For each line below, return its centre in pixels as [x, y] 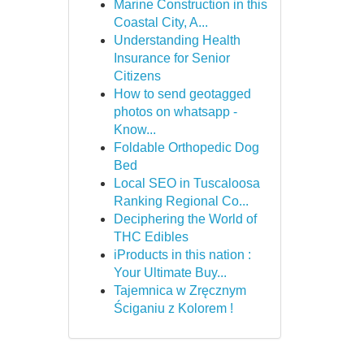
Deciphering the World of [185, 219]
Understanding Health [177, 40]
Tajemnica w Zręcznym [180, 290]
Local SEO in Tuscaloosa [186, 183]
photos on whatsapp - [175, 112]
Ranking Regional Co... [181, 201]
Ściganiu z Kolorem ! [173, 308]
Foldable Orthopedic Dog [186, 147]
